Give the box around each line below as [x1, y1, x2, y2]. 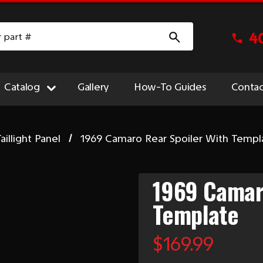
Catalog [4, 80, 40, 93]
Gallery [77, 80, 110, 93]
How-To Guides [134, 80, 207, 93]
